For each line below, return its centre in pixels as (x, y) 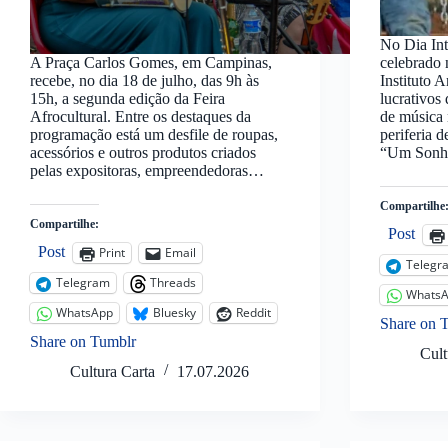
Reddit (253, 313)
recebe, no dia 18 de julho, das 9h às (144, 80)
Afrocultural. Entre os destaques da (140, 116)
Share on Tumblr (83, 341)
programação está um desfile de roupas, (154, 134)
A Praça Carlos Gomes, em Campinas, (151, 62)
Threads (173, 283)
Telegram (83, 283)
